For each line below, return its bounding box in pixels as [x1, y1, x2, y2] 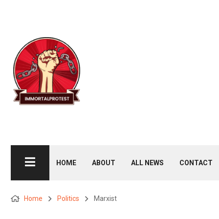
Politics [57, 195, 79, 203]
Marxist [94, 195, 117, 203]
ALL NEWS [131, 159, 164, 167]
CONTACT [179, 159, 213, 167]
